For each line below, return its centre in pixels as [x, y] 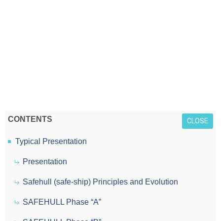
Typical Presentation [51, 141]
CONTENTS [30, 119]
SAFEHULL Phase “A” [62, 202]
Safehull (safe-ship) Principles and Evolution [101, 182]
